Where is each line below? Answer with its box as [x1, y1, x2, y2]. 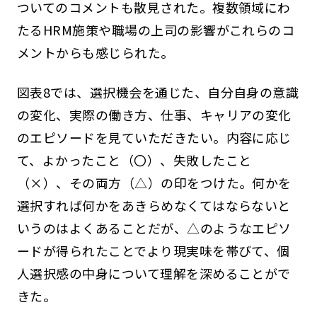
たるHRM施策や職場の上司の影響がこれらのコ [16, 21, 295, 40]
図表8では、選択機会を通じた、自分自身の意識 [16, 83, 299, 102]
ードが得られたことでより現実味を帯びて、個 [16, 241, 290, 260]
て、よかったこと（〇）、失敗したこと [16, 151, 252, 170]
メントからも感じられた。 [16, 43, 174, 62]
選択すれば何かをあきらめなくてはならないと [16, 196, 291, 215]
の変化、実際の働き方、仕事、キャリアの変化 [16, 105, 292, 125]
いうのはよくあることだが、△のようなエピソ [16, 219, 292, 238]
